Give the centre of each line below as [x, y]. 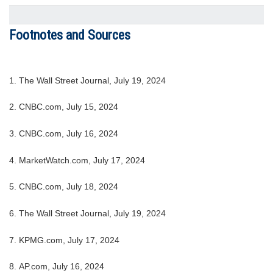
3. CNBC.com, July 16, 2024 [64, 134]
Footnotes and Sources [70, 35]
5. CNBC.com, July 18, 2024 [64, 187]
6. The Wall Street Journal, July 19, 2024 [87, 214]
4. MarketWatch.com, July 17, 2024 [77, 160]
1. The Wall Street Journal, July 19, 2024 [87, 80]
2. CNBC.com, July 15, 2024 [64, 107]
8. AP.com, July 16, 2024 [57, 267]
